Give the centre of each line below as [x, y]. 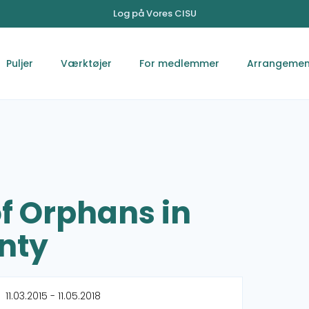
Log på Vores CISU [154, 13]
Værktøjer [86, 63]
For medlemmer [179, 63]
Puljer [20, 63]
